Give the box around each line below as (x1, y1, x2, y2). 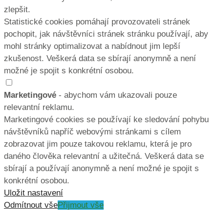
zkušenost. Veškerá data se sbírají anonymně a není (4, 53, 196, 63)
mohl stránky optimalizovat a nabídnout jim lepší (4, 41, 180, 51)
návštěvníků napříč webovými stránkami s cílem (4, 127, 181, 136)
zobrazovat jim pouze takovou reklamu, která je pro (4, 139, 192, 149)
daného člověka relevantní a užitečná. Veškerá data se (4, 151, 204, 161)
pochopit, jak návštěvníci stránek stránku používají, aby (4, 29, 208, 39)
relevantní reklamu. (4, 102, 74, 112)
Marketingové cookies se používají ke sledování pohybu (4, 114, 209, 124)
